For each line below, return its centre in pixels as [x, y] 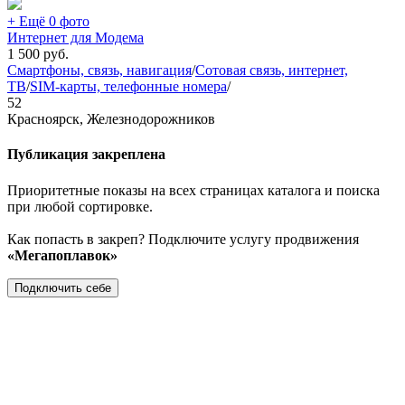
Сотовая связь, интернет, [272, 70]
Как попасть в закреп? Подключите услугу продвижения [183, 239]
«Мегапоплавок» [62, 255]
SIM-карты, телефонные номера [128, 86]
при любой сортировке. [80, 206]
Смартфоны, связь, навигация [99, 70]
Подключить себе [63, 287]
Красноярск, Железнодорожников [111, 119]
